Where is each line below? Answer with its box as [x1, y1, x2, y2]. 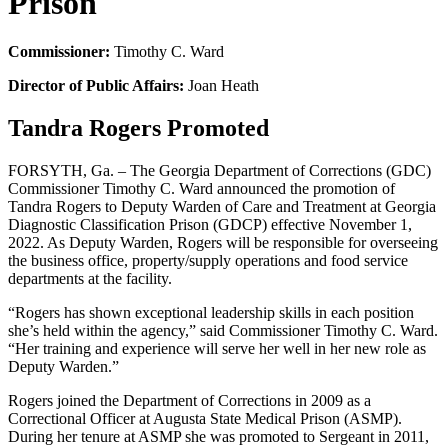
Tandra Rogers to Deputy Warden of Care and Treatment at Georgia [8, 198, 436, 216]
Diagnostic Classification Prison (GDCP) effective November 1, [8, 216, 412, 234]
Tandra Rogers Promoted [8, 115, 269, 142]
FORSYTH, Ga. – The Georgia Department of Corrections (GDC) [8, 162, 431, 180]
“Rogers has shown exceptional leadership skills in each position [8, 304, 414, 322]
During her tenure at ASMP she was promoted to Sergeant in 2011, [8, 428, 429, 446]
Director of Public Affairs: [8, 77, 184, 95]
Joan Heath [184, 77, 259, 95]
